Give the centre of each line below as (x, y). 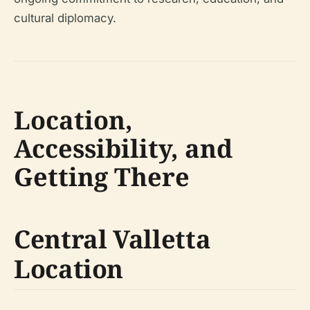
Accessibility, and (123, 148)
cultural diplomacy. (65, 18)
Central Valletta (112, 239)
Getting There (102, 176)
